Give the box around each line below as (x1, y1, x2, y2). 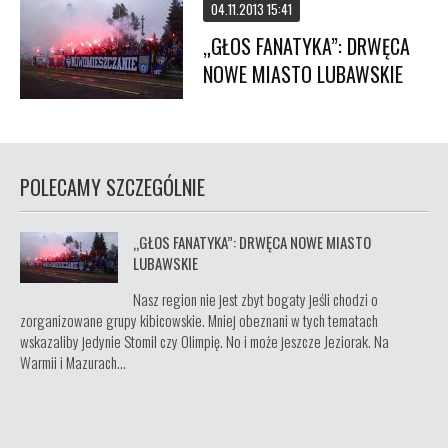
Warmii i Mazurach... (20, 351, 126, 373)
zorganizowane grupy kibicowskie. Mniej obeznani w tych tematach (20, 309, 378, 331)
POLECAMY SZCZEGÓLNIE (20, 172, 205, 202)
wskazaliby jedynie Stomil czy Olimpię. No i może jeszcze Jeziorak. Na (20, 330, 389, 352)
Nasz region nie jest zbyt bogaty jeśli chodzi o (133, 288, 378, 310)
